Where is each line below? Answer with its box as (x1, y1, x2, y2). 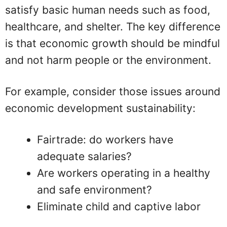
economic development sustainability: (5, 102, 196, 115)
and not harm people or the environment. (5, 53, 211, 66)
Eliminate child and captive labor (37, 200, 201, 213)
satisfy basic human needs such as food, (5, 3, 210, 16)
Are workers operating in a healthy (37, 167, 210, 180)
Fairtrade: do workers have (37, 133, 173, 146)
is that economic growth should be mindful (5, 36, 220, 50)
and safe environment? (37, 183, 152, 197)
